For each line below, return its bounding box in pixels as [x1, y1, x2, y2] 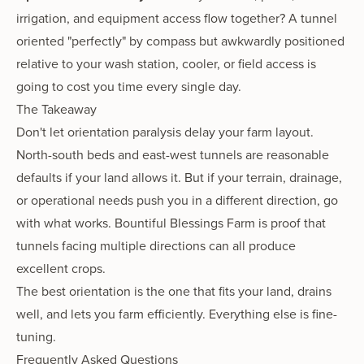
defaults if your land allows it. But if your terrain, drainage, [16, 167, 342, 186]
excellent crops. [16, 258, 106, 277]
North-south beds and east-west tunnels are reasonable [16, 145, 329, 163]
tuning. [16, 327, 56, 345]
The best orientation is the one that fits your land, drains [16, 281, 331, 300]
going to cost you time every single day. [16, 76, 241, 95]
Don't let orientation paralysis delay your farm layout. [16, 122, 314, 141]
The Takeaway [16, 99, 97, 118]
